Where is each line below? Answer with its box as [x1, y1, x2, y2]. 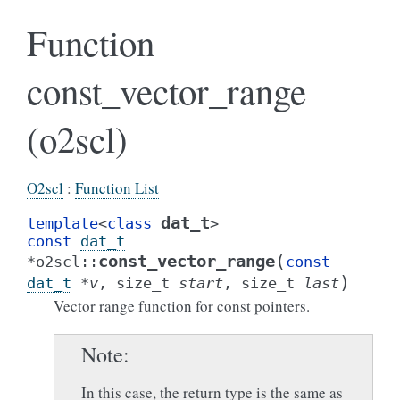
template [27, 214, 98, 232]
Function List [75, 178, 159, 198]
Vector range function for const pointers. [54, 296, 310, 316]
